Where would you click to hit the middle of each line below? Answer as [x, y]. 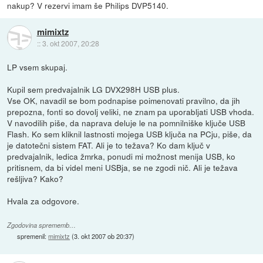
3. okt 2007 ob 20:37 [103, 236]
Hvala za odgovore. [43, 200]
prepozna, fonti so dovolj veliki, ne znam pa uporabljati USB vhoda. [131, 111]
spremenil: [33, 236]
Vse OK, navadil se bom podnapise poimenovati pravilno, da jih [124, 100]
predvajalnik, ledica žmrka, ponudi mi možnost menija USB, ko [122, 156]
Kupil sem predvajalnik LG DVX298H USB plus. [94, 89]
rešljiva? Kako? [36, 178]
